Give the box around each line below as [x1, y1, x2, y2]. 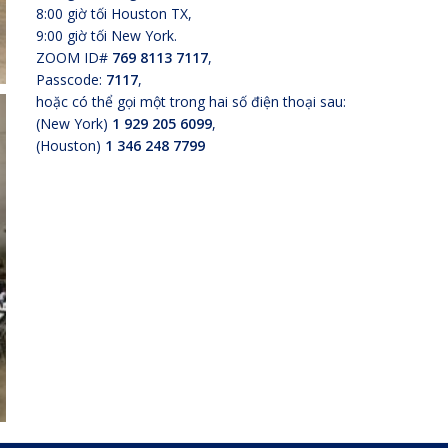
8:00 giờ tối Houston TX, [36, 4, 192, 23]
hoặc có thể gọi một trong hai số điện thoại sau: [36, 92, 346, 111]
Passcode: [36, 70, 106, 89]
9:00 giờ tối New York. [36, 26, 177, 45]
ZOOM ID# [36, 48, 112, 67]
